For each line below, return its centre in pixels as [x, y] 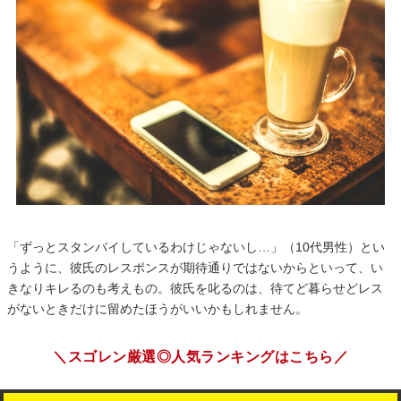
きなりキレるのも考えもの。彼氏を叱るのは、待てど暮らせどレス [195, 288]
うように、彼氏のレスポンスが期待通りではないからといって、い [195, 268]
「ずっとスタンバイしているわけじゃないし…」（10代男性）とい [196, 247]
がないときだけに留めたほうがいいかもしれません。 [158, 309]
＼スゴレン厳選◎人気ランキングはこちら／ [200, 357]
